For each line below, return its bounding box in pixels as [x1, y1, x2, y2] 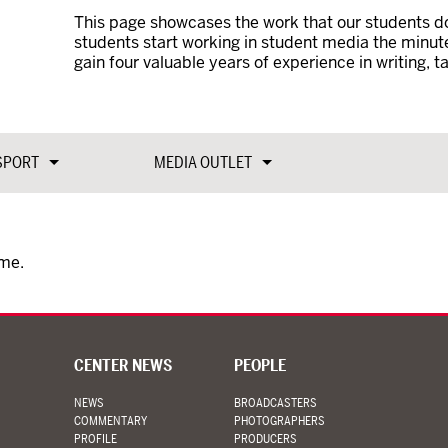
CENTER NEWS [73, 355, 172, 376]
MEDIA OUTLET [153, 152, 252, 173]
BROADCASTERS [233, 395, 317, 411]
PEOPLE [233, 355, 286, 376]
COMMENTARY [73, 413, 147, 429]
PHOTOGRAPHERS [233, 413, 325, 429]
